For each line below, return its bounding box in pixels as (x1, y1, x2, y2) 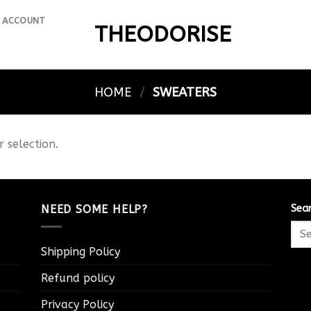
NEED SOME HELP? (40, 203, 148, 216)
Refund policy (40, 271, 115, 285)
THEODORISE (94, 22, 231, 47)
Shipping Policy (40, 244, 120, 258)
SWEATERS (149, 84, 217, 100)
